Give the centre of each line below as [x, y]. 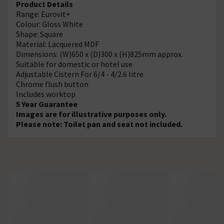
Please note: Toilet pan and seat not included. [99, 124]
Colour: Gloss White [49, 24]
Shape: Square [39, 34]
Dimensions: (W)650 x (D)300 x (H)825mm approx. [99, 54]
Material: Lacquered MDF [57, 44]
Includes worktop [46, 94]
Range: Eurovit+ [43, 14]
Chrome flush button [52, 84]
